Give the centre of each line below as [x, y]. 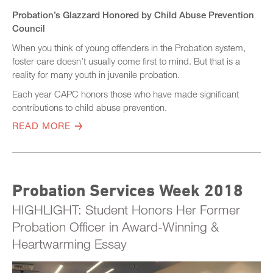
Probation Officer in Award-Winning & [115, 227]
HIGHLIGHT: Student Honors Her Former [126, 210]
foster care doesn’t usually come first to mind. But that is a [126, 61]
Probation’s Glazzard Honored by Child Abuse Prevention [133, 15]
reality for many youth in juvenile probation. [96, 75]
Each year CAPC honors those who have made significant [126, 94]
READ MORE [41, 126]
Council [29, 28]
